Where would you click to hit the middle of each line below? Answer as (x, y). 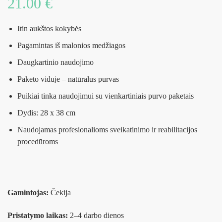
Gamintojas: (28, 193)
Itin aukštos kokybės (49, 29)
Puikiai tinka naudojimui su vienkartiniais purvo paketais (106, 96)
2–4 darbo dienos (96, 216)
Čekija (60, 193)
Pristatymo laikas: (38, 216)
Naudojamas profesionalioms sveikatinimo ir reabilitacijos (107, 130)
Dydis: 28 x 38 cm (46, 113)
